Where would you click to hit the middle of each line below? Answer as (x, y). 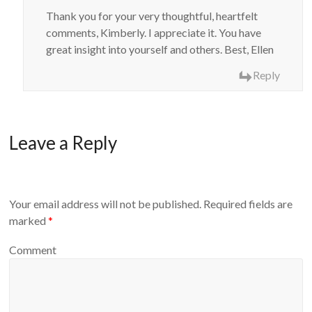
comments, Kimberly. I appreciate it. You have (154, 33)
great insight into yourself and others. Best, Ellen (160, 49)
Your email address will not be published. (106, 204)
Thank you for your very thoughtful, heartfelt (152, 16)
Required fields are (247, 204)
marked (29, 221)
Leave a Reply (63, 142)
